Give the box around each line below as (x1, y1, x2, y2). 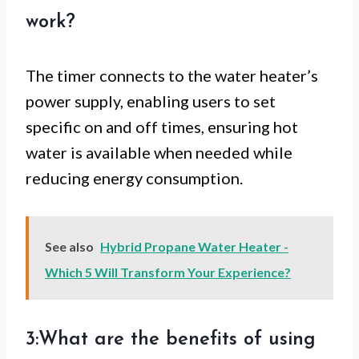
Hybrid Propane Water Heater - (100, 238, 288, 254)
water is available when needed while (26, 142, 292, 162)
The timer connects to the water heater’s (26, 65, 318, 85)
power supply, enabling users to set (26, 91, 276, 111)
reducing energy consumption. (26, 167, 243, 188)
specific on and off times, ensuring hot (26, 116, 298, 136)
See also (45, 238, 94, 254)
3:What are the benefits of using (26, 329, 316, 349)
